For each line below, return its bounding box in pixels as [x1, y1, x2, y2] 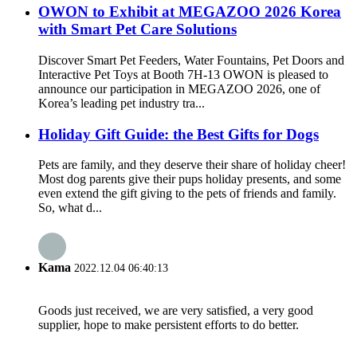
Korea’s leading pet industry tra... [38, 96, 205, 110]
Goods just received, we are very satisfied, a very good [38, 303, 313, 317]
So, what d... [38, 201, 102, 215]
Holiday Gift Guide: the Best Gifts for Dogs [38, 125, 319, 143]
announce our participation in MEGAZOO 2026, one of [38, 81, 320, 96]
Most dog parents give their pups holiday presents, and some [38, 172, 341, 186]
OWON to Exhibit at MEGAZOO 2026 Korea [38, 3, 341, 21]
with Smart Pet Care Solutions [38, 21, 237, 38]
